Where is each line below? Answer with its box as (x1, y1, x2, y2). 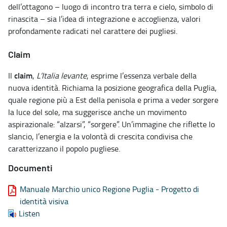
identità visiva (20, 195, 68, 207)
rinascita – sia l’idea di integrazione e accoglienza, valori (8, 13, 201, 24)
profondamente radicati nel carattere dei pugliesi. (8, 25, 177, 36)
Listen (19, 207, 40, 219)
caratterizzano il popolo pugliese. (8, 142, 120, 154)
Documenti (8, 164, 53, 173)
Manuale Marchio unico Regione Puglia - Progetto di (20, 183, 199, 195)
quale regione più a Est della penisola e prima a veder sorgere (8, 94, 218, 105)
